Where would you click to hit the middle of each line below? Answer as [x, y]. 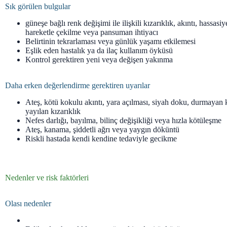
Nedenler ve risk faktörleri [47, 178]
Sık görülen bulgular [38, 7]
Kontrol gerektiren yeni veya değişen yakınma [99, 60]
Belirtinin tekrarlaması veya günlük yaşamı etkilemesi [110, 42]
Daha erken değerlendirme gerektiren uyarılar [78, 86]
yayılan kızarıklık [53, 111]
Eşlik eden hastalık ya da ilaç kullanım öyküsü [99, 51]
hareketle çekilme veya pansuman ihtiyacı [92, 32]
